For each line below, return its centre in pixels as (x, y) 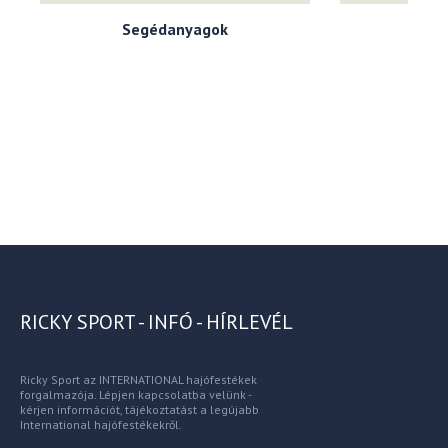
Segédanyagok (175, 29)
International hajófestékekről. (101, 424)
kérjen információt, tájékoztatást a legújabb (139, 409)
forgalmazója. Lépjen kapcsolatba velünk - (135, 394)
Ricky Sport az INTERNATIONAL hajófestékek (138, 379)
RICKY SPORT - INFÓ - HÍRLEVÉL (156, 322)
